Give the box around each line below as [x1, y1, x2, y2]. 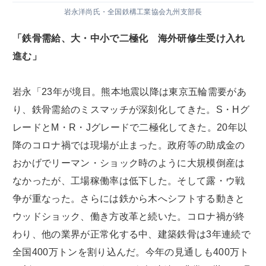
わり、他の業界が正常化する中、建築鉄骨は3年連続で [12, 229, 251, 240]
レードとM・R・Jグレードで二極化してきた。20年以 [12, 122, 248, 133]
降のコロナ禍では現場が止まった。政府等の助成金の [12, 140, 245, 151]
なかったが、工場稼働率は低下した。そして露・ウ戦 [12, 176, 245, 186]
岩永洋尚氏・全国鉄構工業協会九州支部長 [64, 7, 202, 16]
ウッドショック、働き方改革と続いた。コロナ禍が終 [12, 211, 245, 222]
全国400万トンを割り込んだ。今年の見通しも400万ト [12, 247, 249, 258]
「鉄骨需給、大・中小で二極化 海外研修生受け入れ [12, 33, 245, 44]
